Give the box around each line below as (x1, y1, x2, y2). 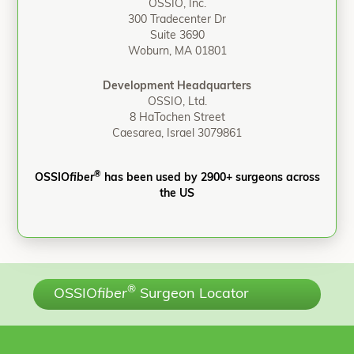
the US (160, 188, 194, 200)
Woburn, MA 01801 (127, 46, 227, 58)
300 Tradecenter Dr (128, 14, 226, 26)
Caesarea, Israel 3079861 (112, 128, 242, 140)
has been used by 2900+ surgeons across (100, 172, 320, 184)
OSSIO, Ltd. (147, 96, 207, 108)
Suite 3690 (149, 30, 205, 42)
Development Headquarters (103, 81, 251, 92)
